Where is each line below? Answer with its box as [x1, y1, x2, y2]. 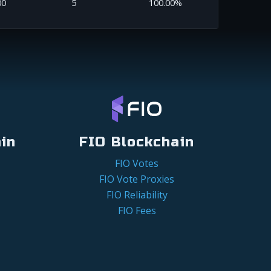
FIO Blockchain [79, 134, 194, 151]
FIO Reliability [106, 188, 168, 202]
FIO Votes [115, 157, 158, 171]
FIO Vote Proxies [99, 172, 174, 186]
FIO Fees [117, 204, 156, 218]
